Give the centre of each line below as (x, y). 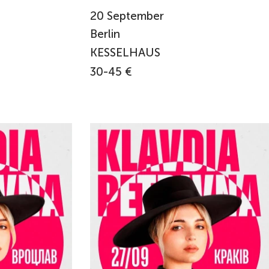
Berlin (106, 34)
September (135, 16)
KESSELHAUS (125, 52)
